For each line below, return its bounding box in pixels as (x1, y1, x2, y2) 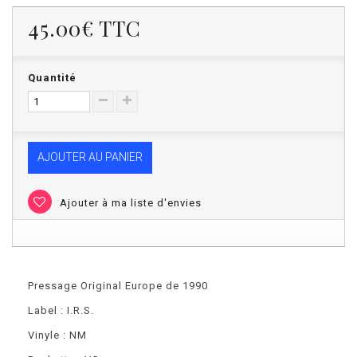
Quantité (28, 71, 76, 84)
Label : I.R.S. (28, 304, 94, 316)
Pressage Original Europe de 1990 (28, 279, 208, 292)
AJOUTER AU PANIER (37, 150, 143, 163)
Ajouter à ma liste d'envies (57, 196, 202, 209)
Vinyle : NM (28, 328, 87, 341)
